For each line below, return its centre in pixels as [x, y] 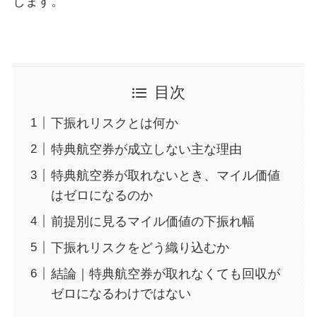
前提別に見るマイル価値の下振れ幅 [152, 221]
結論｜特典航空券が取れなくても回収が [165, 273]
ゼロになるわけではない [121, 293]
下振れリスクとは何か [114, 123]
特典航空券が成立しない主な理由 [146, 149]
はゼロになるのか [102, 195]
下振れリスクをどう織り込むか [140, 247]
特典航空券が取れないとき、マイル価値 [165, 175]
